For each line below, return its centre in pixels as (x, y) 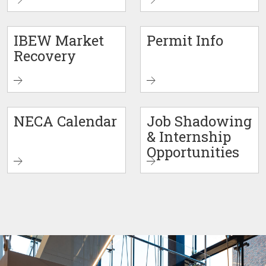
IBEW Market (59, 40)
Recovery (45, 56)
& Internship (189, 137)
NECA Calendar (65, 121)
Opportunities (193, 152)
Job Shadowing (199, 121)
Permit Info (185, 40)
